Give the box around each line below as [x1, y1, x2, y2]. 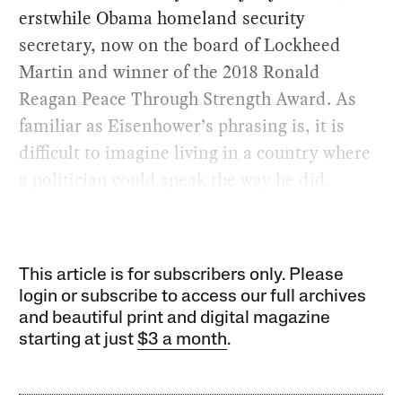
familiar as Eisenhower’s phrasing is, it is [19, 112, 345, 138]
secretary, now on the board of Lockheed [19, 31, 342, 57]
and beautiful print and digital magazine [19, 309, 331, 328]
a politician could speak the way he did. [19, 166, 331, 192]
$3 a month [137, 330, 228, 349]
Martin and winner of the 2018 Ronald [19, 58, 321, 84]
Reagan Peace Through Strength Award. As [19, 85, 357, 111]
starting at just [19, 330, 138, 349]
